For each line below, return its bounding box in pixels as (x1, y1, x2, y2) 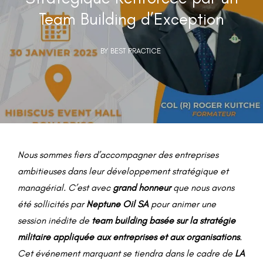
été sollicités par (18, 198, 86, 210)
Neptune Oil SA (86, 198, 149, 210)
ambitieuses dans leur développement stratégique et (18, 166, 228, 177)
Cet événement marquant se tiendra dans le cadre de (18, 248, 235, 259)
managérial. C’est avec (18, 182, 113, 193)
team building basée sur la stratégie (92, 215, 235, 226)
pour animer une (149, 198, 216, 210)
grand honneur (113, 182, 171, 193)
